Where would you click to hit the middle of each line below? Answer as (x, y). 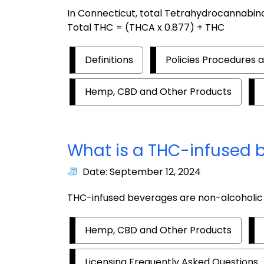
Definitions (109, 60)
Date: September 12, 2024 (142, 171)
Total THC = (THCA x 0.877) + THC (146, 27)
